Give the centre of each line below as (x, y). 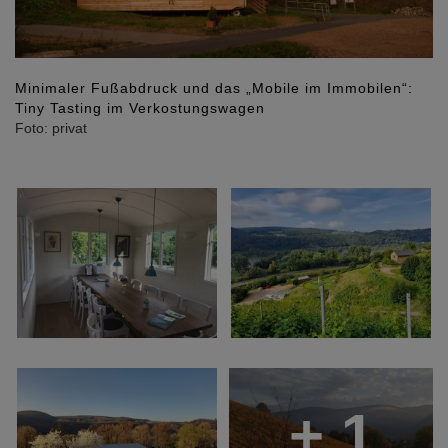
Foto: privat (51, 127)
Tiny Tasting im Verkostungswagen (140, 107)
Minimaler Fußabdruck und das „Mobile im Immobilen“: (214, 87)
